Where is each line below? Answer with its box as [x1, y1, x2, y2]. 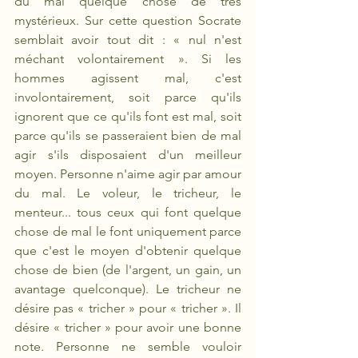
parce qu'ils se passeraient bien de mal [14, 128, 241, 143]
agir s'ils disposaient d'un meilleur [14, 147, 241, 162]
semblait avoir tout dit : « [14, 32, 181, 47]
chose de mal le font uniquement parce [14, 224, 241, 239]
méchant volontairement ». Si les [14, 51, 241, 66]
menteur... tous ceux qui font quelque [14, 205, 241, 220]
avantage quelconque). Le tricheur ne [14, 281, 241, 296]
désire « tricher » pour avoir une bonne [14, 320, 241, 335]
